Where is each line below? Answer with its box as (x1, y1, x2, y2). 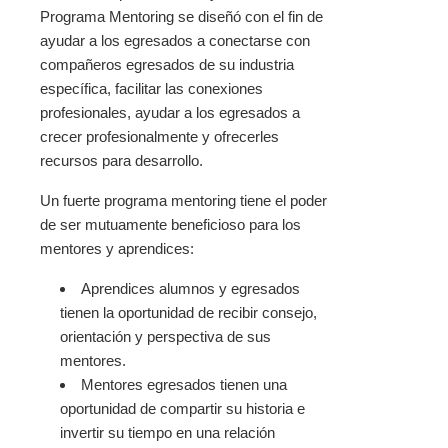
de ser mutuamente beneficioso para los (40, 216, 301, 234)
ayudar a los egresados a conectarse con (40, 32, 310, 50)
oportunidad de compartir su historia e (60, 400, 305, 418)
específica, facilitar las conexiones (40, 80, 263, 98)
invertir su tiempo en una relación (60, 424, 275, 442)
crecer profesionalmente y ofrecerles (40, 128, 279, 146)
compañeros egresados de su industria (40, 56, 294, 74)
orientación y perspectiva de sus (60, 328, 271, 346)
